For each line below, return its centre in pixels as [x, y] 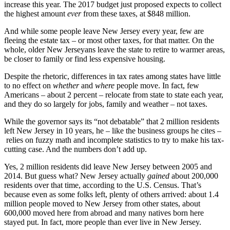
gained [158, 176]
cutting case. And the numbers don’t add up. [75, 149]
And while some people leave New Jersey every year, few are [104, 31]
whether [66, 85]
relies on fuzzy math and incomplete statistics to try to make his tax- [114, 140]
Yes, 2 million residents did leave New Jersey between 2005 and [108, 166]
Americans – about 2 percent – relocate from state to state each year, [114, 94]
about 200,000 [194, 176]
